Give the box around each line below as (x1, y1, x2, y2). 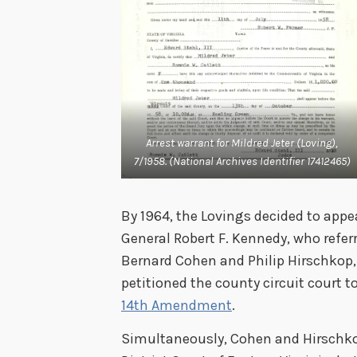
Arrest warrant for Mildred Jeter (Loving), (146, 136, 338, 151)
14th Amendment (121, 296, 232, 314)
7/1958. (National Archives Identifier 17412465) (133, 155, 351, 169)
